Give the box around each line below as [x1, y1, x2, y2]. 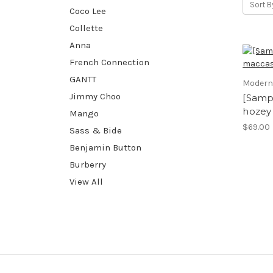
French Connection [69, 56, 149, 68]
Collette [69, 22, 103, 34]
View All [69, 175, 103, 187]
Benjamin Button [69, 141, 141, 153]
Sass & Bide [69, 124, 122, 136]
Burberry [69, 158, 106, 170]
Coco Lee [69, 5, 106, 16]
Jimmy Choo [69, 90, 121, 102]
